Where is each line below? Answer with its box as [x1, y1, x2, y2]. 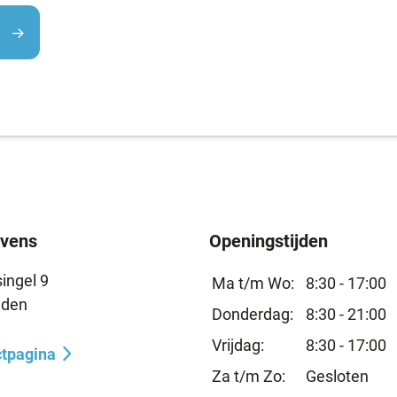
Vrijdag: [211, 336, 264, 354]
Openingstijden [208, 230, 328, 252]
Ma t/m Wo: [211, 274, 294, 292]
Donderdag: [211, 305, 293, 323]
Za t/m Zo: [211, 367, 285, 385]
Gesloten [305, 367, 369, 385]
